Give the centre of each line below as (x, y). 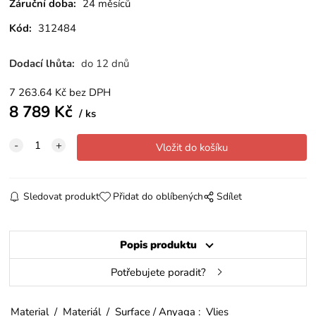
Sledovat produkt (61, 196)
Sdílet (229, 196)
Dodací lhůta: (44, 63)
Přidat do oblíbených (158, 196)
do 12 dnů (105, 63)
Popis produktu (158, 244)
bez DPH (90, 92)
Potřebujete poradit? (158, 272)
